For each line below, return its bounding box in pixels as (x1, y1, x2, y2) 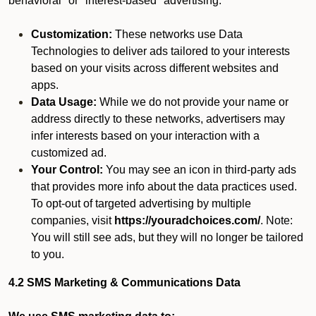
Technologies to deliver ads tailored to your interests (31, 45, 290, 57)
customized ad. (31, 147, 107, 159)
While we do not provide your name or (97, 96, 288, 108)
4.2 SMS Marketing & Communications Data (8, 276, 243, 288)
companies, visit (31, 214, 114, 226)
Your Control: (31, 164, 103, 176)
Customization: (31, 28, 112, 40)
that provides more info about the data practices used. (31, 181, 297, 193)
